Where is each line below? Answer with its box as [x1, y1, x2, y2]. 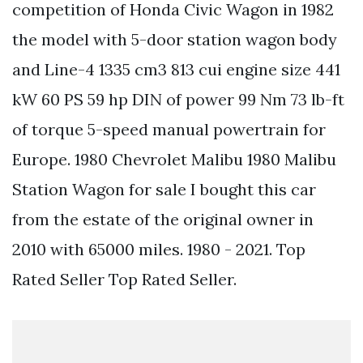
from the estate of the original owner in [12, 209, 314, 230]
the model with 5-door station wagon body [12, 29, 337, 50]
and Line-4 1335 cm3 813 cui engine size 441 [12, 59, 340, 80]
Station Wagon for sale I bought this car [12, 179, 316, 200]
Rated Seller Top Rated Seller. [12, 269, 237, 290]
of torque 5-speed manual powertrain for [12, 119, 326, 140]
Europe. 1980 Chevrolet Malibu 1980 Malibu [12, 149, 336, 170]
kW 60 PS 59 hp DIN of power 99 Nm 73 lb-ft [12, 89, 344, 110]
